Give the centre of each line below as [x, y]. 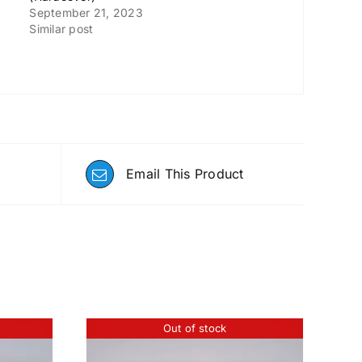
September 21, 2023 [86, 13]
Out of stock [195, 328]
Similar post [61, 29]
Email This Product [185, 174]
